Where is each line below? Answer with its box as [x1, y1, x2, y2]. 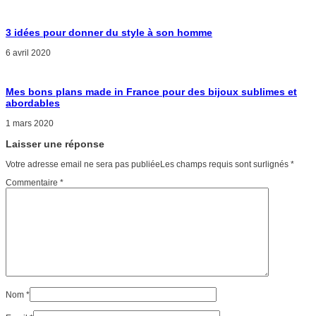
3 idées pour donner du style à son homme [6, 27, 212, 39]
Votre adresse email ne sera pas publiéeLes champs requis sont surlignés [6, 159, 291, 170]
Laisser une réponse [6, 138, 104, 150]
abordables [6, 97, 60, 109]
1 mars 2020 [6, 119, 54, 129]
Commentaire [6, 178, 60, 188]
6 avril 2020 [6, 48, 51, 59]
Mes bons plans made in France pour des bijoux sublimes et [6, 86, 297, 98]
